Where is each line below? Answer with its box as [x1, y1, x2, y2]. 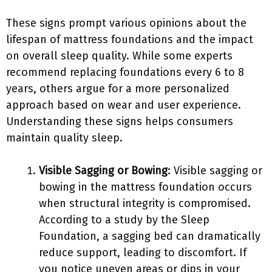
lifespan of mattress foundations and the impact [6, 33, 253, 46]
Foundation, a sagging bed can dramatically [39, 229, 260, 243]
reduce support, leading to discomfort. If [39, 246, 246, 259]
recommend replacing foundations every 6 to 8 [6, 66, 244, 79]
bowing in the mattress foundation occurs [39, 180, 252, 194]
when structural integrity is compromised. [39, 197, 251, 210]
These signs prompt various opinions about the [6, 16, 246, 30]
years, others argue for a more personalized [6, 82, 229, 95]
